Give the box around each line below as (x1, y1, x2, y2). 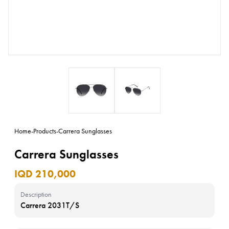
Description (20, 190, 52, 199)
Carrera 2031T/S (20, 200, 79, 211)
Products (33, 126, 56, 135)
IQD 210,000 (14, 167, 76, 180)
